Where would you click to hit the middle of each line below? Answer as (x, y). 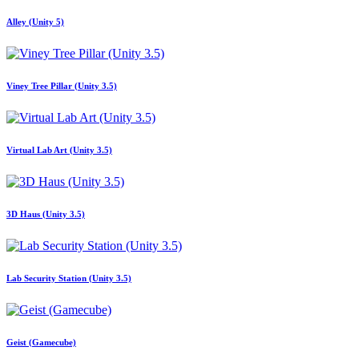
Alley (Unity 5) (35, 22)
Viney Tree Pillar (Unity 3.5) (62, 86)
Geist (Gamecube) (41, 342)
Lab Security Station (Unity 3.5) (69, 278)
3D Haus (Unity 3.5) (46, 214)
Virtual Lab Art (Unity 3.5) (59, 150)
